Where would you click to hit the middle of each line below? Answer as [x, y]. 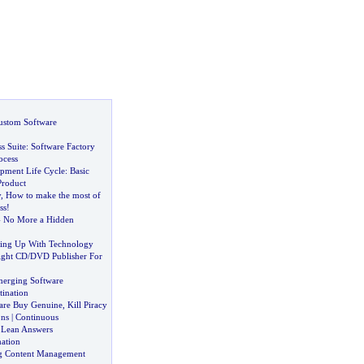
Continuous [37, 317]
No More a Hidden [38, 219]
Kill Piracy [87, 305]
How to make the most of [53, 195]
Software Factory [63, 146]
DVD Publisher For [66, 256]
